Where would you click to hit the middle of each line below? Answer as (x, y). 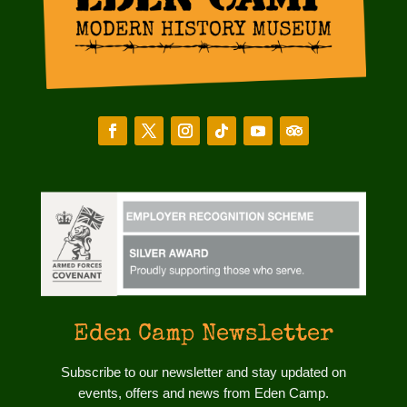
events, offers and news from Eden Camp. (203, 393)
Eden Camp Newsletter (203, 336)
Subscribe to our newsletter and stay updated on (203, 372)
